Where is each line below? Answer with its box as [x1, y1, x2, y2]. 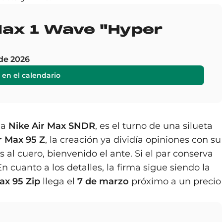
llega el [40, 176, 77, 187]
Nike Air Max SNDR [8, 120, 95, 131]
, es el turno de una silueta [95, 120, 213, 131]
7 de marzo [77, 176, 129, 187]
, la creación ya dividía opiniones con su [45, 134, 221, 145]
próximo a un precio [129, 176, 221, 187]
